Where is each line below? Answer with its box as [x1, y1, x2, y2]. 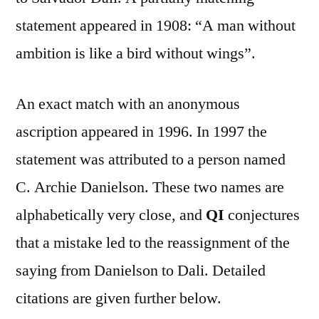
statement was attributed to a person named [16, 149, 286, 169]
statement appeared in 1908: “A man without [16, 15, 296, 36]
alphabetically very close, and [16, 204, 206, 225]
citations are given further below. [16, 288, 221, 308]
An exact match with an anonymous [16, 93, 240, 114]
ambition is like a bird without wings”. [16, 43, 256, 63]
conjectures [224, 204, 300, 225]
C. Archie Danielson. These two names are [16, 177, 284, 197]
